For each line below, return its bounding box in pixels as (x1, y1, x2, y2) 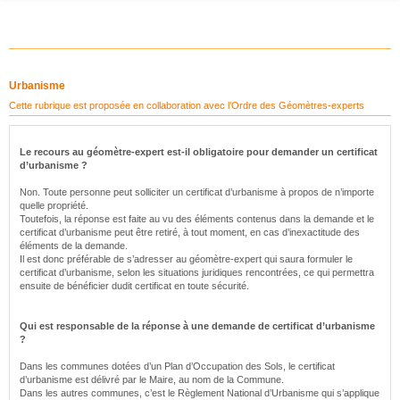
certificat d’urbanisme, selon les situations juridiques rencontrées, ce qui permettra (20, 267, 374, 278)
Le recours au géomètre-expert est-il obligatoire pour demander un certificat (20, 146, 378, 157)
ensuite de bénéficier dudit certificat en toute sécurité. (20, 280, 249, 291)
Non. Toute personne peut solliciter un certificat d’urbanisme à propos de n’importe (20, 187, 374, 197)
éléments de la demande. (20, 240, 128, 251)
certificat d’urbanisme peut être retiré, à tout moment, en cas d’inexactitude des (20, 227, 360, 237)
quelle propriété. (20, 200, 88, 211)
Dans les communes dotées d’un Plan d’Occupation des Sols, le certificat (20, 361, 335, 371)
